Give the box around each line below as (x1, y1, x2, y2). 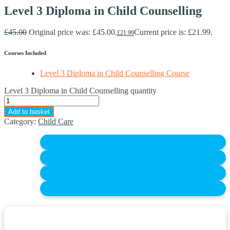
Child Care (38, 117, 73, 126)
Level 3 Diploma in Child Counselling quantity (4, 86, 157, 95)
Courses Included (4, 50, 46, 56)
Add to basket (8, 108, 50, 116)
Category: (4, 117, 38, 126)
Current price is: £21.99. (134, 28, 213, 37)
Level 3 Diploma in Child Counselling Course (40, 69, 189, 78)
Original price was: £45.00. (29, 28, 117, 37)
